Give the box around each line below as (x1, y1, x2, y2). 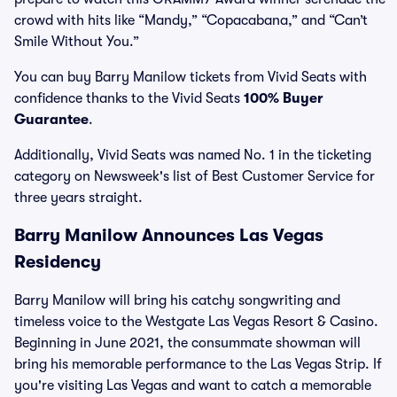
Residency (14, 252, 101, 272)
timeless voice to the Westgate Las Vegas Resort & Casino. (14, 314, 378, 330)
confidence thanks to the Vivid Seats (14, 90, 244, 106)
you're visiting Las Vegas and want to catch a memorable (14, 378, 371, 393)
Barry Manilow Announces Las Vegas (14, 225, 323, 245)
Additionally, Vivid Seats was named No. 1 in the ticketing (14, 147, 371, 163)
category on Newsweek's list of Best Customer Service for (14, 168, 375, 184)
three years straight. (14, 190, 143, 206)
